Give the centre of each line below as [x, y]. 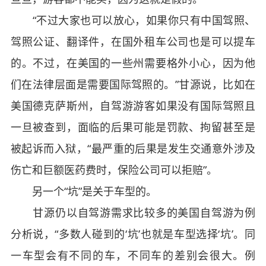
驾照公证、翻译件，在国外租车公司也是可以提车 [133, 41]
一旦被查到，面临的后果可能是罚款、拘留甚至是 [133, 127]
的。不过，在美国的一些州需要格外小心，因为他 [133, 63]
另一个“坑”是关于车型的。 [83, 191]
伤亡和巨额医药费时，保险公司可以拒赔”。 [114, 170]
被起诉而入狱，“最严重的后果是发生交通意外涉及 [133, 148]
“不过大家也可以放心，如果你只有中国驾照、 [133, 20]
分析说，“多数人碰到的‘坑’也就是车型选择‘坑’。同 [133, 234]
